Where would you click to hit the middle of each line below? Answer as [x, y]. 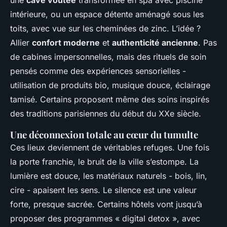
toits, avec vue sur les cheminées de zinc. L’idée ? [105, 28]
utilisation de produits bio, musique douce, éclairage [110, 85]
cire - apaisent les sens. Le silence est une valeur [103, 190]
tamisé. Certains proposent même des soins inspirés [110, 99]
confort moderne [66, 42]
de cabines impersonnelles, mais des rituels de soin [108, 56]
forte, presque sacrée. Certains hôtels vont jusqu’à [106, 204]
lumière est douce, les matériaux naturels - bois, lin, [109, 176]
